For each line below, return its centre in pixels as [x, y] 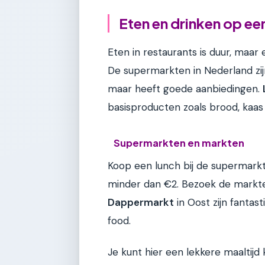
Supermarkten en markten [179, 143]
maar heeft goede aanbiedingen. [185, 89]
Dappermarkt [141, 202]
